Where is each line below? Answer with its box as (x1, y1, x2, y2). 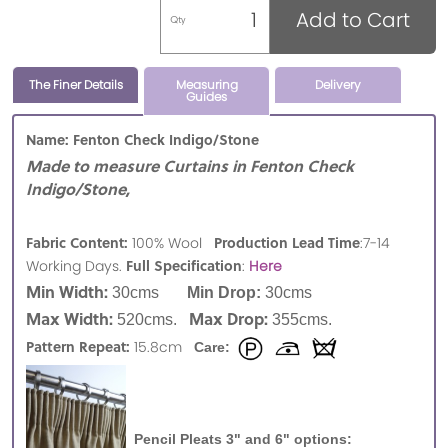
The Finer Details (28, 76, 123, 94)
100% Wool (128, 233, 214, 254)
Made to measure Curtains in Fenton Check (26, 154, 354, 178)
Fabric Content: (26, 232, 128, 253)
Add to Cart (296, 6, 410, 35)
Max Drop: (189, 307, 268, 331)
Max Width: (26, 307, 113, 331)
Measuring (175, 76, 238, 94)
